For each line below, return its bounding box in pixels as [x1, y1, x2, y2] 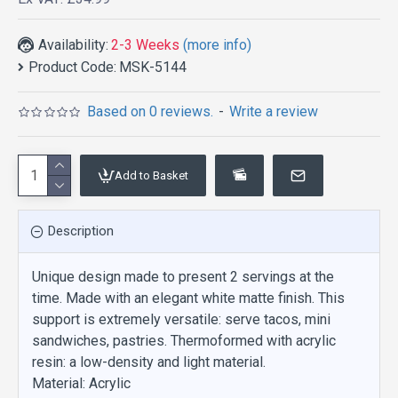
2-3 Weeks [111, 36, 179, 53]
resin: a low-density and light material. [32, 354, 266, 370]
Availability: [38, 36, 108, 53]
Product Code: [28, 59, 116, 76]
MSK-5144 [119, 59, 187, 76]
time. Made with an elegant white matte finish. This [32, 290, 345, 306]
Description [48, 223, 114, 239]
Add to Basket [115, 169, 188, 182]
